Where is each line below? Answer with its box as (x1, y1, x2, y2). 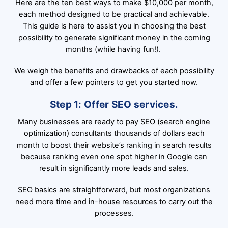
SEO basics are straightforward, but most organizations (18, 185, 210, 195)
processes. (94, 209, 134, 218)
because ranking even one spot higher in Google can (21, 152, 207, 162)
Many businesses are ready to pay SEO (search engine (18, 117, 210, 127)
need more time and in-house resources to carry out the (15, 197, 213, 207)
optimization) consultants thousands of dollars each (23, 129, 205, 138)
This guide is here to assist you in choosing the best (22, 21, 206, 31)
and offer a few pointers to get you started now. (30, 77, 198, 87)
